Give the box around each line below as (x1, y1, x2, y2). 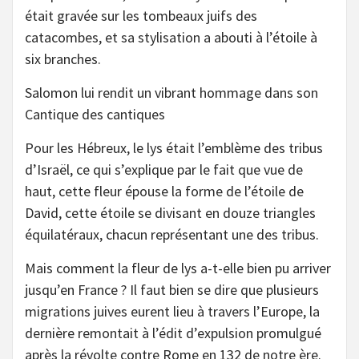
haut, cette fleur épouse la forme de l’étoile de (25, 181, 304, 200)
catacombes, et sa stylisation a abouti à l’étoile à (25, 27, 317, 46)
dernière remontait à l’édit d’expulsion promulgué (25, 323, 321, 342)
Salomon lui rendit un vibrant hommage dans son (25, 83, 318, 102)
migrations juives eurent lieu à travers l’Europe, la (25, 301, 320, 321)
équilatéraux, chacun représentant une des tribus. (25, 224, 319, 244)
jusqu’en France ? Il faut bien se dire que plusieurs (25, 280, 319, 299)
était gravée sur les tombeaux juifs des (25, 6, 257, 25)
